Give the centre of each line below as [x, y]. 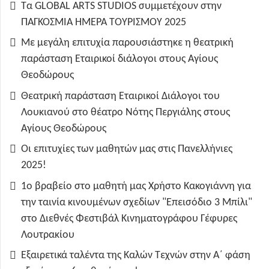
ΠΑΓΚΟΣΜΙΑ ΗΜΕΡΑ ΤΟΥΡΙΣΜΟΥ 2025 [104, 22]
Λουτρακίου [48, 235]
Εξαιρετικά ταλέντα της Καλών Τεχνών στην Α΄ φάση [136, 256]
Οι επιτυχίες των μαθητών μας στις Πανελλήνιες [127, 150]
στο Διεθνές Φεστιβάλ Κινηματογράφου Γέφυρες [129, 219]
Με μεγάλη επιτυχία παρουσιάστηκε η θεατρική [127, 43]
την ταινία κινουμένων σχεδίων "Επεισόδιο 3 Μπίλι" [137, 202]
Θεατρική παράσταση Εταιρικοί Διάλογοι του [120, 96]
